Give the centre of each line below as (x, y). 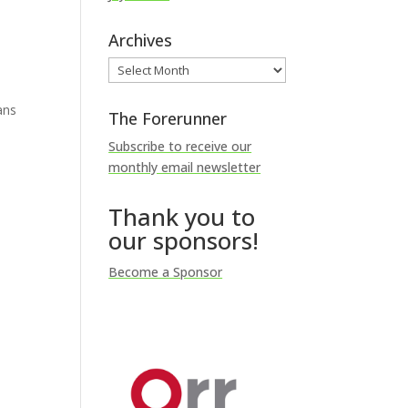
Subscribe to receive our (180, 146)
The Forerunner (168, 118)
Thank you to (182, 217)
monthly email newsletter (185, 167)
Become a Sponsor (166, 272)
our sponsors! (184, 240)
